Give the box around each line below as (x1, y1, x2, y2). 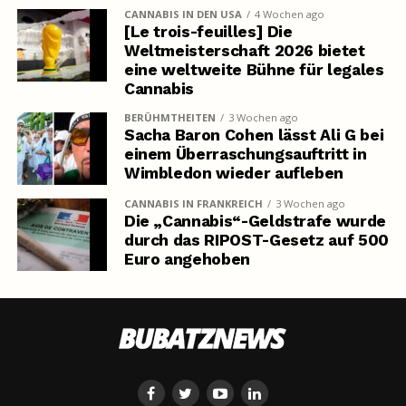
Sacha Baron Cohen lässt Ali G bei (123, 126, 384, 145)
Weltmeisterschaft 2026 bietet (123, 42, 365, 61)
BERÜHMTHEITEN (123, 111, 216, 125)
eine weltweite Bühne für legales (123, 61, 384, 80)
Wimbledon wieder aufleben (123, 164, 344, 183)
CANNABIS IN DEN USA (123, 7, 242, 22)
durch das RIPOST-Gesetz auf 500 (123, 231, 389, 250)
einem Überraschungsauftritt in (123, 145, 367, 164)
